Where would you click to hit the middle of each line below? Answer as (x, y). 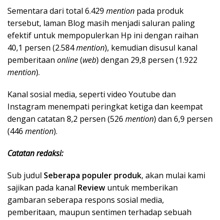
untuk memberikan (141, 187)
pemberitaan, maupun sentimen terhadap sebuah (99, 212)
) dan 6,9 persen (183, 119)
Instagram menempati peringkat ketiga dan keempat (105, 106)
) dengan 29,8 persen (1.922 (147, 60)
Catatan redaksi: (35, 153)
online (68, 60)
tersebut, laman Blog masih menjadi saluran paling (101, 23)
